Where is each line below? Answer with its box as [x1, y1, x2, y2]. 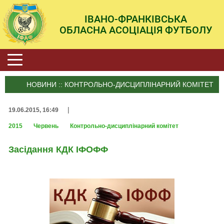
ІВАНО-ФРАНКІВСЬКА [84, 12, 187, 25]
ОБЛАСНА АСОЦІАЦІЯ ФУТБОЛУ [59, 23, 212, 36]
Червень [33, 122, 60, 130]
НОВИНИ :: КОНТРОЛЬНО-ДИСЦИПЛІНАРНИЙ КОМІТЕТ [26, 80, 214, 88]
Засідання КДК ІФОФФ [8, 144, 108, 155]
